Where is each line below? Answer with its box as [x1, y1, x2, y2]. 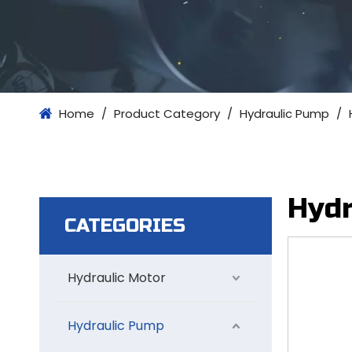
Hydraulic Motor [68, 269, 166, 287]
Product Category [114, 105, 220, 122]
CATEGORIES [64, 214, 185, 237]
